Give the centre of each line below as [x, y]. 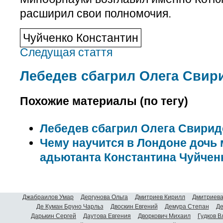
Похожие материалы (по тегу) [104, 101]
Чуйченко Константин [81, 38]
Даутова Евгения [107, 216]
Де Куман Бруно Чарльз [70, 207]
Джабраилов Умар [48, 197]
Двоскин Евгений [134, 207]
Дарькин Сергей [54, 216]
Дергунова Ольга [104, 197]
